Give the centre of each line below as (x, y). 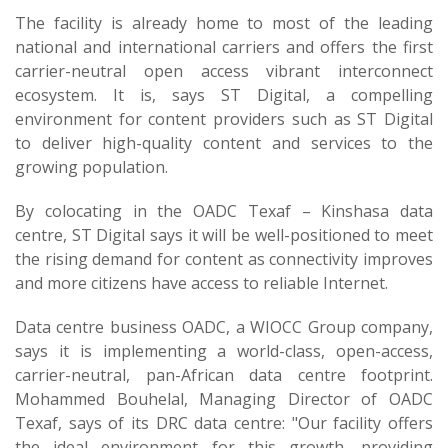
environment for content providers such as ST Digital (224, 119)
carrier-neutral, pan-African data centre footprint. (224, 375)
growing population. (91, 167)
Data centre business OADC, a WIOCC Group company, (224, 327)
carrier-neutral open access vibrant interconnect (224, 71)
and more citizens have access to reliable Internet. (201, 283)
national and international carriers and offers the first (224, 47)
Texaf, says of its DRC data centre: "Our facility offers (224, 423)
